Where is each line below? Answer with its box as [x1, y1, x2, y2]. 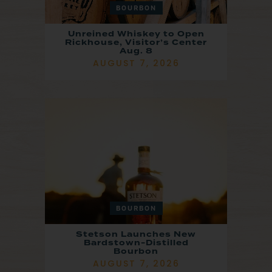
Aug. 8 [119, 45, 153, 56]
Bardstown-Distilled [83, 237, 189, 248]
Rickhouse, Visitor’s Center [65, 36, 207, 48]
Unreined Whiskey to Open [67, 28, 205, 39]
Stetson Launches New [76, 228, 196, 240]
